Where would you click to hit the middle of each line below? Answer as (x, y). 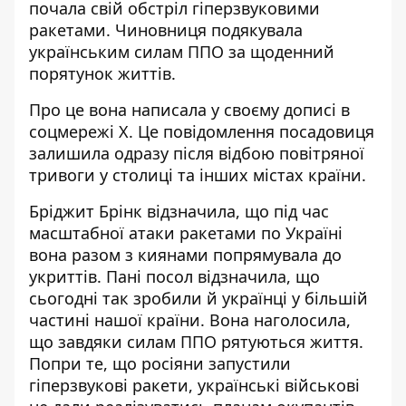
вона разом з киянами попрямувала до (185, 255)
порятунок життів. (102, 73)
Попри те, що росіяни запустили (160, 363)
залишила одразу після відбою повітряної (197, 153)
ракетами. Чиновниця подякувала (166, 30)
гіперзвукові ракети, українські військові (194, 385)
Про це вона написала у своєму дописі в (189, 110)
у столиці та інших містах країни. (233, 175)
